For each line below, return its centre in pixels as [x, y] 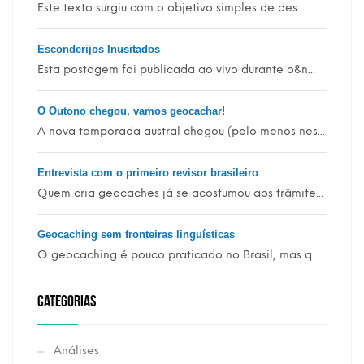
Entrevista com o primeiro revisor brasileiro [148, 173]
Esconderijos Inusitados [99, 49]
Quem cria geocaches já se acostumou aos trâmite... [180, 193]
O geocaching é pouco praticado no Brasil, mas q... [178, 255]
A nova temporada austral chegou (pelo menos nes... [181, 131]
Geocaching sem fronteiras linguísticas [136, 234]
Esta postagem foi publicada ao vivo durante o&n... [176, 69]
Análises [76, 351]
